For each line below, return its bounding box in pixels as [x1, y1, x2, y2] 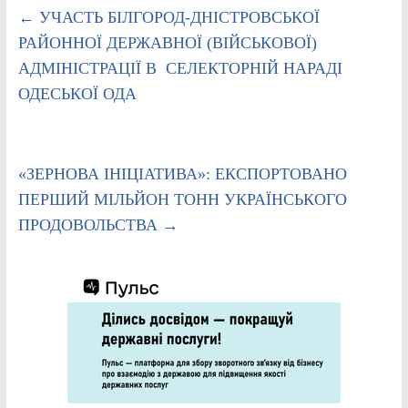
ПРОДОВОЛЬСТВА [17, 215, 162, 234]
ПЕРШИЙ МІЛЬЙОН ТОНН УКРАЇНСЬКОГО [17, 189, 347, 209]
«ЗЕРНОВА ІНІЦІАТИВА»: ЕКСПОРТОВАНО [17, 164, 347, 183]
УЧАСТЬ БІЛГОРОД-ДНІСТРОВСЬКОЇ [34, 7, 320, 26]
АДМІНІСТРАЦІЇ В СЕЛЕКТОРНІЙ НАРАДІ [17, 58, 342, 77]
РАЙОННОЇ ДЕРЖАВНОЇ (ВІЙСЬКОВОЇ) [17, 33, 317, 52]
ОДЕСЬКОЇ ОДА [17, 84, 137, 103]
